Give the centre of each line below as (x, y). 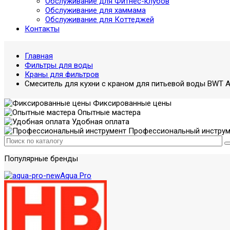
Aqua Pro (76, 176)
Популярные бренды (41, 159)
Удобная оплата (100, 122)
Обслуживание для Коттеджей (100, 20)
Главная (39, 56)
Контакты (42, 29)
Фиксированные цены (131, 103)
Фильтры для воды (59, 65)
